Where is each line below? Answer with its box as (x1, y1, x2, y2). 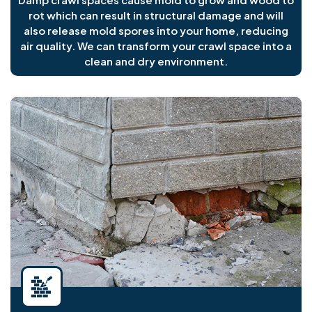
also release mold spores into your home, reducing (24, 24, 288, 38)
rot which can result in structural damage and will (29, 8, 283, 22)
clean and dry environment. (84, 54, 228, 68)
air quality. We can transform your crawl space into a (20, 39, 292, 53)
